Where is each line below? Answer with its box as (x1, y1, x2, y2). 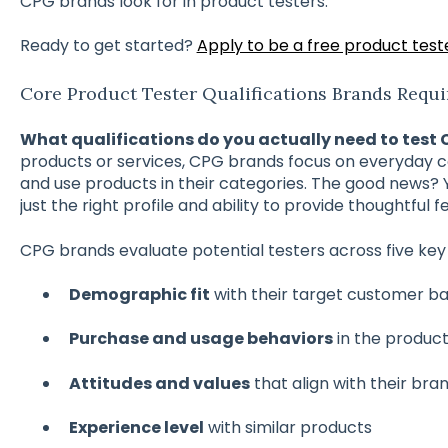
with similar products (203, 416, 372, 440)
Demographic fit (68, 282, 210, 306)
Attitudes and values (68, 371, 250, 395)
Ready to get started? (19, 34, 197, 58)
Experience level (68, 416, 204, 440)
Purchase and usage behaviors (68, 327, 333, 351)
